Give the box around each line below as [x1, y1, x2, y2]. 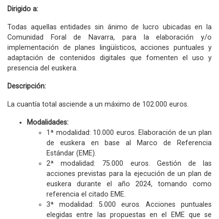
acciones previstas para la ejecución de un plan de [46, 170, 212, 178]
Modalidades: [27, 118, 68, 127]
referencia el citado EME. [46, 190, 126, 198]
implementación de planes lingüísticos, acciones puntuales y [7, 44, 212, 52]
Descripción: [7, 82, 48, 90]
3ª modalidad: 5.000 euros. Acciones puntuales [46, 200, 212, 209]
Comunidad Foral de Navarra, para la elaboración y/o [7, 33, 212, 42]
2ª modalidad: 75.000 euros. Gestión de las [46, 159, 212, 168]
